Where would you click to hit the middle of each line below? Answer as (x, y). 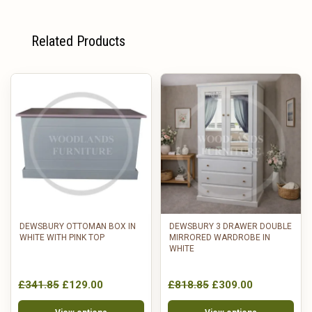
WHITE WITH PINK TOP (62, 237)
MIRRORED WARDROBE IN (220, 237)
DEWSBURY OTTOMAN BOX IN (78, 226)
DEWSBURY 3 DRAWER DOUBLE (231, 226)
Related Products (78, 41)
